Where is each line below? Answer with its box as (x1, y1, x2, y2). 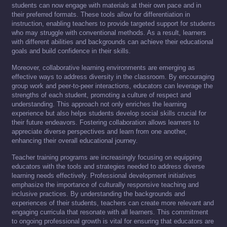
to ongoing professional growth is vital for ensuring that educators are (12, 217, 214, 225)
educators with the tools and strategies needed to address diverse (12, 163, 205, 171)
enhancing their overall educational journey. (12, 137, 138, 145)
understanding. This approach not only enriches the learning (12, 100, 186, 108)
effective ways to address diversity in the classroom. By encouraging (12, 73, 214, 81)
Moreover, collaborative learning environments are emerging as (12, 64, 195, 72)
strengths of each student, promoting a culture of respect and (12, 91, 191, 99)
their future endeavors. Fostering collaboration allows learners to (12, 119, 199, 127)
